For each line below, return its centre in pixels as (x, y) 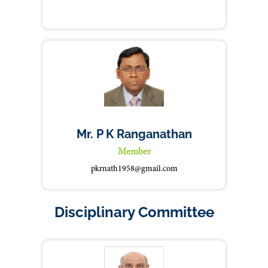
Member (134, 152)
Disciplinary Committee (134, 212)
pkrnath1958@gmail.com (134, 169)
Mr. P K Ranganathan (134, 134)
